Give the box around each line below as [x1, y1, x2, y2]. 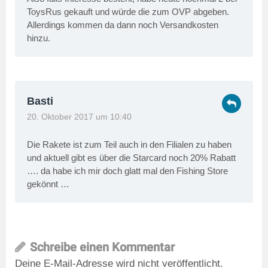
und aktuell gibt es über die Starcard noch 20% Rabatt [27, 153, 236, 163]
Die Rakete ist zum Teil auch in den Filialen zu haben [27, 139, 232, 150]
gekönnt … [27, 179, 69, 190]
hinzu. [27, 33, 50, 44]
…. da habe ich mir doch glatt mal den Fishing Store [27, 166, 228, 176]
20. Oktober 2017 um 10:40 [27, 112, 132, 122]
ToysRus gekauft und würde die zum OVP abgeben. [27, 7, 229, 17]
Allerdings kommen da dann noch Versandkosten [27, 20, 218, 31]
